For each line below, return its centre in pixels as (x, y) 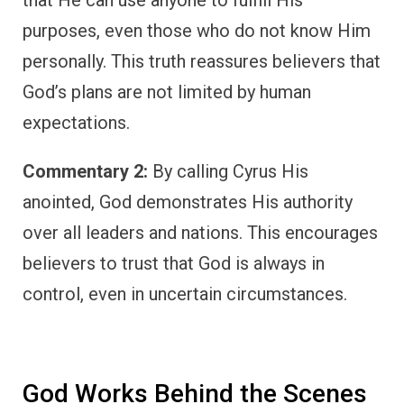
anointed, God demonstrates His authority (188, 202)
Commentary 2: (85, 171)
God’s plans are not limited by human (167, 92)
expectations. (76, 122)
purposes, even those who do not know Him (197, 30)
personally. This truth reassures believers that (202, 61)
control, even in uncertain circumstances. (185, 294)
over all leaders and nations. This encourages (200, 232)
